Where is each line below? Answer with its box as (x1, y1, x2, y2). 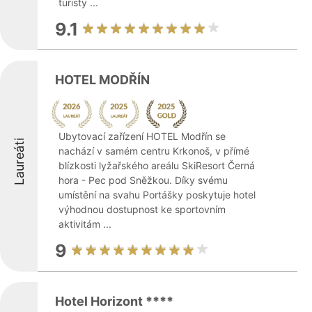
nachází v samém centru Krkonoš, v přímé (58, 145, 249, 157)
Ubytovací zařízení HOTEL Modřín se (58, 130, 226, 142)
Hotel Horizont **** (55, 294, 173, 309)
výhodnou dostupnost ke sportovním (58, 203, 226, 215)
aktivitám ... (58, 218, 111, 230)
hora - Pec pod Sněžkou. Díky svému (58, 174, 228, 186)
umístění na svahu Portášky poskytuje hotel (58, 189, 256, 201)
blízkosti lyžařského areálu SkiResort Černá (58, 159, 255, 171)
